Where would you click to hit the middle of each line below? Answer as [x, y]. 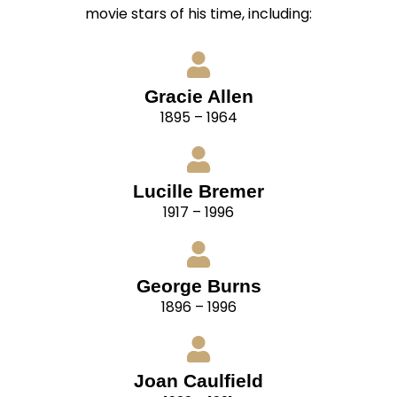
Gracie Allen [198, 97]
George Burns [198, 286]
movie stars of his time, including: [198, 14]
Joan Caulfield [198, 381]
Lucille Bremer [198, 191]
